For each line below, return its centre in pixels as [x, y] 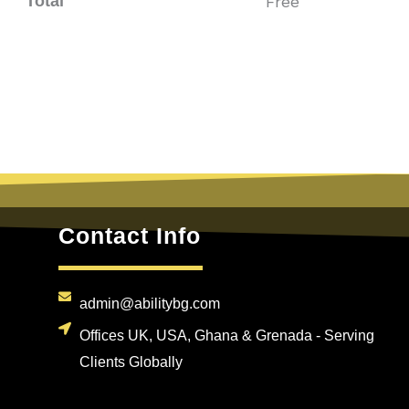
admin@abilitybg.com [149, 303]
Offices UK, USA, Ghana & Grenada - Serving [226, 335]
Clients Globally [131, 362]
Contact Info [130, 236]
